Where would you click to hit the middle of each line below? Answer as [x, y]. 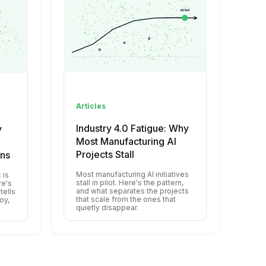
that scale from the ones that [126, 199]
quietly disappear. [107, 208]
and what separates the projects [132, 191]
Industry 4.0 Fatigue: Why [132, 129]
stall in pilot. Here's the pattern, [130, 183]
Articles [91, 106]
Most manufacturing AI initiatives [132, 175]
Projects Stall [105, 155]
